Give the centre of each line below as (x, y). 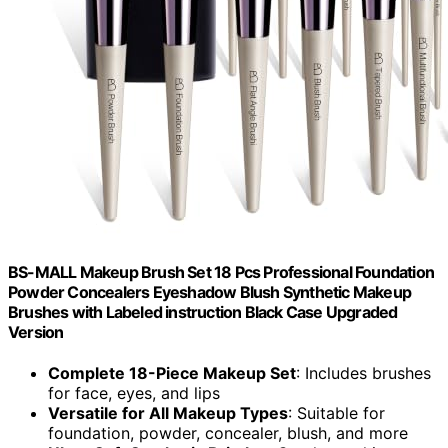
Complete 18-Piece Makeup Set (172, 373)
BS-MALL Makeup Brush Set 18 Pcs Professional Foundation (221, 271)
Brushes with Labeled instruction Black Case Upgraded (203, 311)
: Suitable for (336, 413)
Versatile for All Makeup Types (168, 413)
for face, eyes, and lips (134, 393)
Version (36, 331)
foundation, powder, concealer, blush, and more (228, 433)
